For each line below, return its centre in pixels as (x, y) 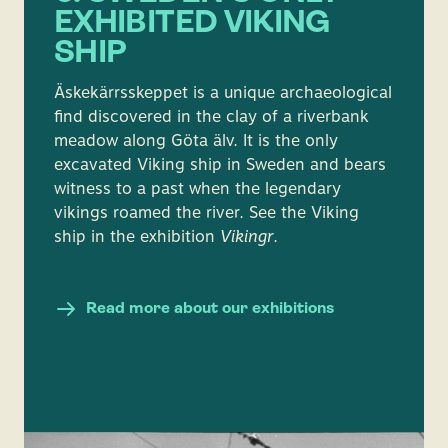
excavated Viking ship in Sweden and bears (220, 164)
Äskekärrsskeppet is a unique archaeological (223, 92)
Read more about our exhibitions (210, 309)
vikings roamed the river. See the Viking (206, 212)
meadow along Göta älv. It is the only (196, 140)
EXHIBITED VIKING (192, 24)
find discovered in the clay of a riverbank (211, 116)
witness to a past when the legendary (197, 188)
